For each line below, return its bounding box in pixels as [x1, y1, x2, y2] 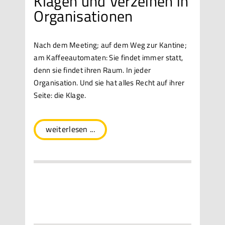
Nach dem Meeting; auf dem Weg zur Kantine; [34, 39, 187, 51]
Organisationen [34, 4, 133, 28]
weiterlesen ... [46, 123, 95, 135]
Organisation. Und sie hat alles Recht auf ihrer [34, 76, 185, 88]
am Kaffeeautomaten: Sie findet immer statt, [34, 51, 183, 63]
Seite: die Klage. [34, 89, 86, 101]
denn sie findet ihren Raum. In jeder [34, 64, 151, 76]
